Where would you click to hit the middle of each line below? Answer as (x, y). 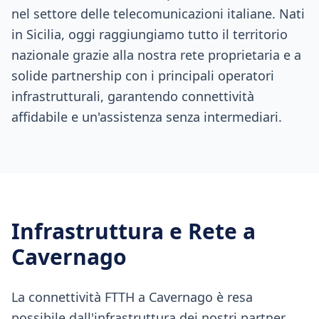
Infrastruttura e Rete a (134, 231)
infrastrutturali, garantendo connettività (133, 96)
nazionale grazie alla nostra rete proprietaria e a (156, 55)
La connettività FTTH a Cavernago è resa (132, 297)
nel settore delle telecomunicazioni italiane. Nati (158, 14)
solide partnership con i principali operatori (143, 75)
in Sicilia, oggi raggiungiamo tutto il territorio (150, 34)
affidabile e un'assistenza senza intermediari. (147, 117)
